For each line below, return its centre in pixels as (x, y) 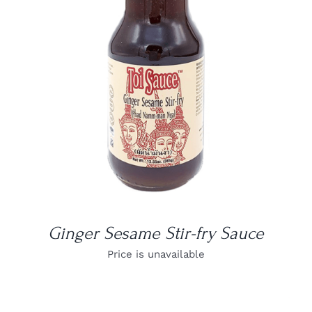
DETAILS (156, 37)
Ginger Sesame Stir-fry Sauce (156, 233)
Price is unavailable (156, 254)
